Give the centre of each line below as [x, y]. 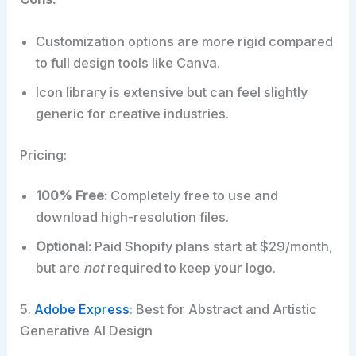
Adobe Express [82, 309]
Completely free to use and [193, 196]
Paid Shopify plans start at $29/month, [213, 247]
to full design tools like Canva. [128, 63]
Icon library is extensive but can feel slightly [172, 93]
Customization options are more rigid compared [185, 42]
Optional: [64, 247]
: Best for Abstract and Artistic [224, 309]
